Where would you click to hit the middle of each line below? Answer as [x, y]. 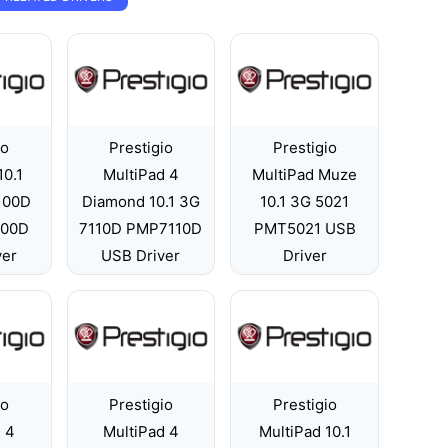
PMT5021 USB [304, 228]
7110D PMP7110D [141, 228]
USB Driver [141, 255]
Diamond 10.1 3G [140, 201]
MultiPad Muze [305, 174]
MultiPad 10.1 [304, 431]
